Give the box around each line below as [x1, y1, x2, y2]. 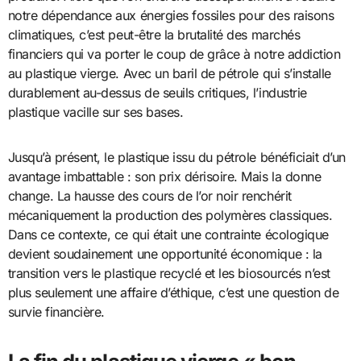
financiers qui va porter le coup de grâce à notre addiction [7, 45, 341, 62]
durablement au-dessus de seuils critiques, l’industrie [7, 84, 307, 101]
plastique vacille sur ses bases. [7, 103, 184, 120]
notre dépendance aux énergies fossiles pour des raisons [7, 6, 334, 23]
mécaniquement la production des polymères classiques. [7, 206, 333, 223]
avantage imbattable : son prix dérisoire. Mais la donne [7, 168, 322, 185]
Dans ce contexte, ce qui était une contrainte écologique [7, 226, 329, 243]
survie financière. [7, 303, 105, 320]
